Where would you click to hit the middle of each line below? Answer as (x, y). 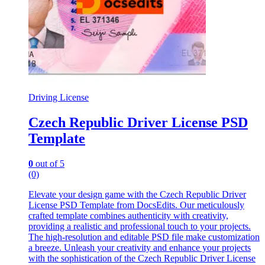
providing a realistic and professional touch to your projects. (140, 227)
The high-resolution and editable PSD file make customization (144, 237)
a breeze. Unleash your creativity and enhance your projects (140, 248)
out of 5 (49, 164)
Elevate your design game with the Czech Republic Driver (137, 195)
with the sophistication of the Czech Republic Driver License (142, 258)
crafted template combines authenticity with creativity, (128, 216)
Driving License (59, 98)
